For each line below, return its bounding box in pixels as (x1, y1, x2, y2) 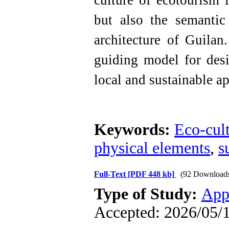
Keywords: (94, 121, 174, 139)
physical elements (94, 139, 210, 157)
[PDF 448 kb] (128, 170, 174, 178)
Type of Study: (94, 185, 201, 203)
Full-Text (94, 170, 128, 178)
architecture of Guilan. (94, 32, 227, 48)
